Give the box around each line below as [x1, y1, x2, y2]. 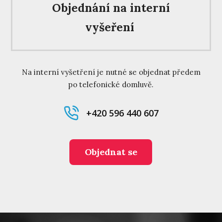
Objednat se [85, 146, 137, 158]
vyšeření [85, 20, 137, 35]
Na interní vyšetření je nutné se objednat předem [21, 67, 201, 77]
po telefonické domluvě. [68, 79, 154, 89]
